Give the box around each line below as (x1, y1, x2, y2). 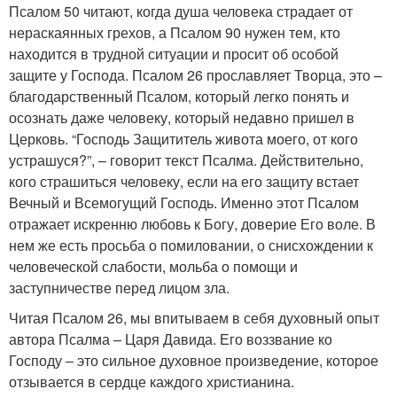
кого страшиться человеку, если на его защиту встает (9, 170, 359, 191)
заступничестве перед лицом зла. (9, 276, 230, 298)
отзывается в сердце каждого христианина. (9, 370, 294, 392)
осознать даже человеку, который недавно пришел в (9, 106, 354, 128)
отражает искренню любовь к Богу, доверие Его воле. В (9, 213, 376, 234)
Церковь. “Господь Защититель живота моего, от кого (9, 128, 358, 149)
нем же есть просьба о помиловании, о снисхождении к (9, 234, 373, 255)
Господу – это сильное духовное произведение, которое (9, 349, 378, 370)
